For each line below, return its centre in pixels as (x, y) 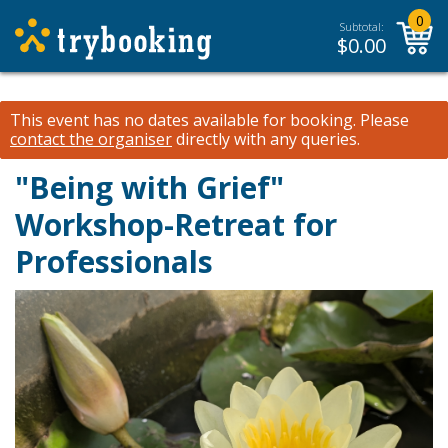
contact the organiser (91, 139)
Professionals (114, 261)
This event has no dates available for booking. (183, 120)
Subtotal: (361, 26)
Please (382, 120)
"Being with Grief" (149, 187)
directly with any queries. (266, 139)
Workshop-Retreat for (176, 224)
